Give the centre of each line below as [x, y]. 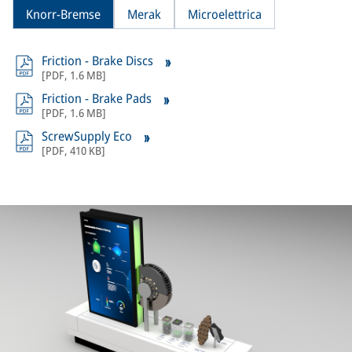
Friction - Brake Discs [99, 60]
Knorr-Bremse [63, 14]
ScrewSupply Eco [88, 136]
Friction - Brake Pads [98, 98]
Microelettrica [225, 14]
